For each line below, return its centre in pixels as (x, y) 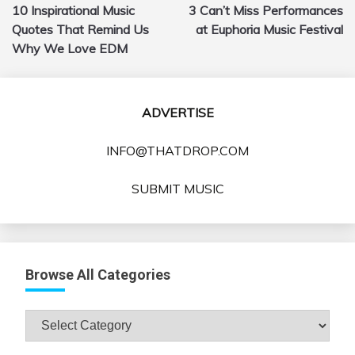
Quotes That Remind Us (80, 29)
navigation (59, 23)
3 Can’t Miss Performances (266, 10)
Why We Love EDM (70, 48)
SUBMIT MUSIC (177, 188)
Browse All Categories (98, 274)
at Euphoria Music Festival (269, 29)
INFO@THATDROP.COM (177, 150)
